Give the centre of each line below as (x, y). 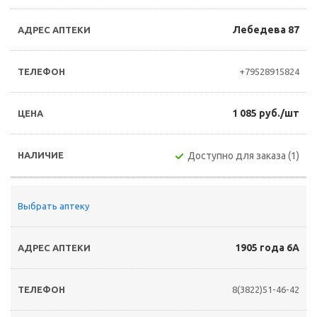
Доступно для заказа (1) (243, 156)
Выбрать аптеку (53, 206)
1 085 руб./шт (266, 113)
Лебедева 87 (266, 30)
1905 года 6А (267, 248)
